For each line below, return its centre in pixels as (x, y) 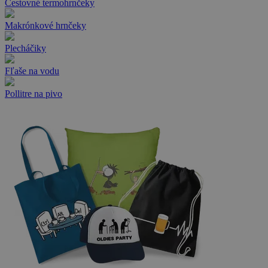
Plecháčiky (25, 48)
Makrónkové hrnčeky (45, 25)
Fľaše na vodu (32, 71)
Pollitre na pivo (33, 93)
